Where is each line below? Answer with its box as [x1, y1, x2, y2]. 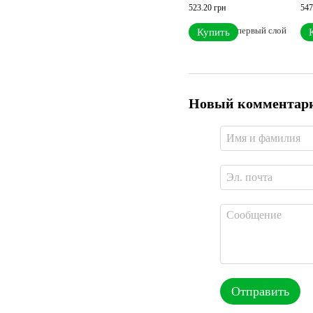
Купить [197, 26, 230, 38]
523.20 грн [189, 2, 226, 13]
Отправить [231, 284, 289, 298]
